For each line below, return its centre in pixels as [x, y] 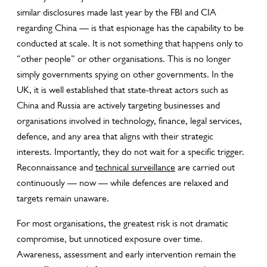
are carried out [205, 167]
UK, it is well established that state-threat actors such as [122, 90]
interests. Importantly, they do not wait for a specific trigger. [131, 152]
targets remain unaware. [63, 198]
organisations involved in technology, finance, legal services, [129, 121]
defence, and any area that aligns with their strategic [115, 136]
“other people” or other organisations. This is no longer [124, 59]
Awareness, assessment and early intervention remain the [126, 254]
